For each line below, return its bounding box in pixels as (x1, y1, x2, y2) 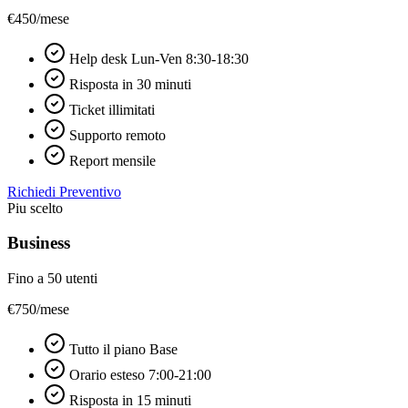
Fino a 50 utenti (7, 270, 97, 287)
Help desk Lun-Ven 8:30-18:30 (66, 50, 249, 66)
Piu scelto (7, 199, 63, 216)
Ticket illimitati (66, 101, 155, 117)
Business (7, 233, 70, 253)
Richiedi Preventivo (7, 183, 121, 199)
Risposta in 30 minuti (66, 76, 191, 92)
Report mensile (66, 152, 156, 168)
